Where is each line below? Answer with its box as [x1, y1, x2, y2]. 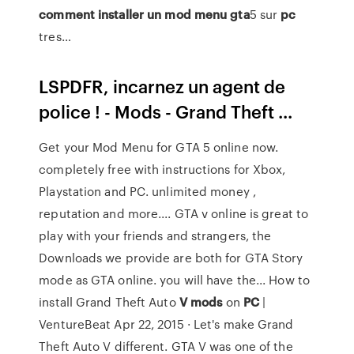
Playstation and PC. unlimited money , [39, 183, 256, 200]
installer [98, 6, 144, 23]
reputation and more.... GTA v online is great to [39, 205, 309, 222]
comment [39, 6, 95, 23]
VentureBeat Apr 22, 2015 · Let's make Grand [39, 315, 294, 333]
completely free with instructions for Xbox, [39, 160, 286, 178]
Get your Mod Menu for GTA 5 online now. [39, 138, 279, 156]
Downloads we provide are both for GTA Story [39, 249, 303, 266]
